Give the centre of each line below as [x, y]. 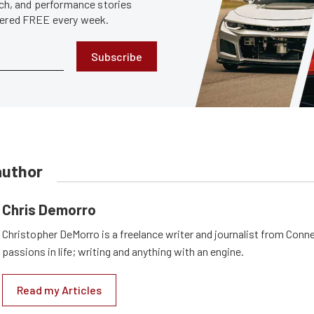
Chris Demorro [49, 209]
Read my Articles [59, 290]
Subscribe [117, 56]
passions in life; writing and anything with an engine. [123, 251]
